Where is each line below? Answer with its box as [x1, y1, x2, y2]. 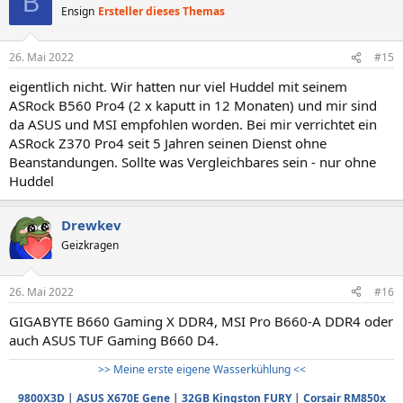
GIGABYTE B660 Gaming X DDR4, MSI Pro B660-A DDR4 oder [9, 311, 393, 330]
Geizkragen [61, 237, 119, 253]
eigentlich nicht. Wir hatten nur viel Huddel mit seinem [9, 77, 347, 95]
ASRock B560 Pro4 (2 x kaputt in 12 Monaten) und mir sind [9, 96, 377, 114]
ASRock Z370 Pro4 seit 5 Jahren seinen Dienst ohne [9, 134, 327, 152]
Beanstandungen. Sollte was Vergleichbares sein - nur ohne [9, 153, 376, 171]
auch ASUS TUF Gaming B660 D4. [9, 330, 219, 349]
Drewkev [61, 216, 121, 234]
